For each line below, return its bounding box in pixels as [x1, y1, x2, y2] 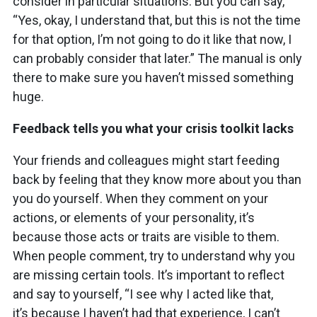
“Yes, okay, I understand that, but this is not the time [13, 12, 301, 28]
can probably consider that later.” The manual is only [13, 50, 302, 66]
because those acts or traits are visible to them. [13, 229, 279, 244]
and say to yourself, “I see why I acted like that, [13, 286, 273, 301]
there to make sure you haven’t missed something [13, 69, 294, 85]
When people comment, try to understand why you [13, 248, 295, 263]
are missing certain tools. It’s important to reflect [13, 267, 284, 282]
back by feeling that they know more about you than [13, 171, 301, 187]
